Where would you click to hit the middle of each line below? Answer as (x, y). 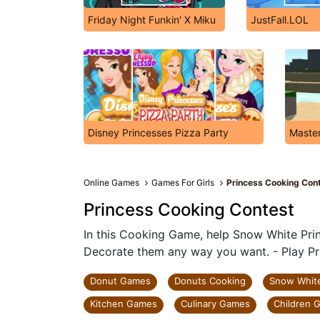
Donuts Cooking (210, 281)
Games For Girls (183, 182)
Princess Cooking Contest (189, 210)
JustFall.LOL (280, 20)
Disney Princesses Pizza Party (158, 132)
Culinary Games (215, 304)
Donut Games (120, 281)
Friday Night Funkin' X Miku (152, 20)
